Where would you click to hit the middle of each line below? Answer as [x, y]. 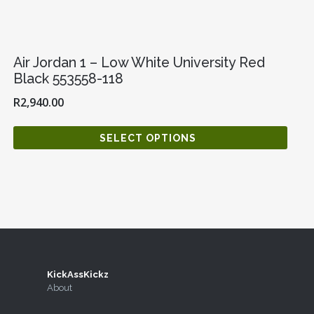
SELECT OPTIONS [148, 138]
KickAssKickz [77, 274]
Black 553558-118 [68, 79]
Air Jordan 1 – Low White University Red [139, 63]
